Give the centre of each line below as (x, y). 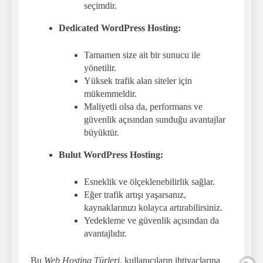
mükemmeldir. (111, 94)
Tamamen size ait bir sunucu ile (142, 55)
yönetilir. (100, 68)
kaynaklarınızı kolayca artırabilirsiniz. (154, 208)
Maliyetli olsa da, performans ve (144, 107)
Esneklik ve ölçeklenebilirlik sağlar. (150, 182)
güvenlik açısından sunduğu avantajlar (155, 120)
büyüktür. (102, 133)
